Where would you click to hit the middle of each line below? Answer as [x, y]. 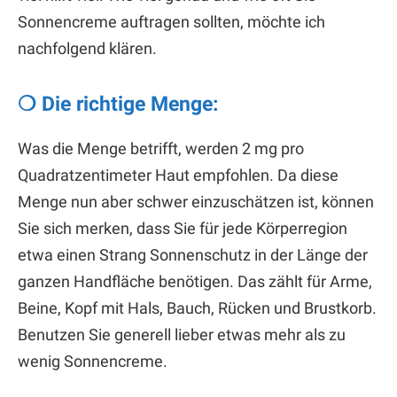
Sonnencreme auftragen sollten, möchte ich [171, 22]
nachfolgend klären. [87, 49]
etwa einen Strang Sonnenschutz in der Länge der [193, 254]
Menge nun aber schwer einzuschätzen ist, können [196, 201]
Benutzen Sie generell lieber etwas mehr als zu [182, 334]
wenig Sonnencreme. [93, 361]
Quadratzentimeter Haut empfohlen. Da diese [178, 175]
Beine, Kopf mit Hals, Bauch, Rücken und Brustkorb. [197, 307]
